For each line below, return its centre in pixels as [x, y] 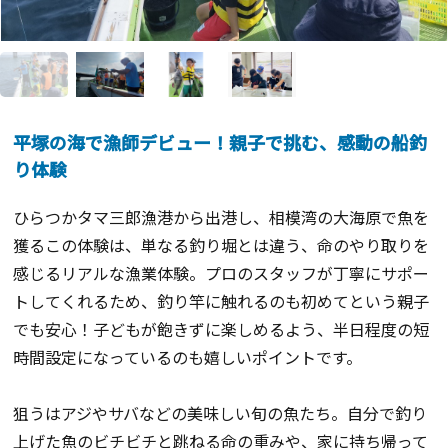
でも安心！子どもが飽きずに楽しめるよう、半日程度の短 [221, 328]
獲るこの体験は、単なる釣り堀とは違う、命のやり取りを [221, 244]
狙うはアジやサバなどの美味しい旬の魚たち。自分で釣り [220, 412]
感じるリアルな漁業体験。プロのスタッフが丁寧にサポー [221, 272]
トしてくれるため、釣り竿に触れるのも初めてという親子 [221, 300]
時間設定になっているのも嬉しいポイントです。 [188, 356]
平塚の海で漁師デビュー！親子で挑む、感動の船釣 [220, 141]
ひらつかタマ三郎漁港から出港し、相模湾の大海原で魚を [221, 216]
